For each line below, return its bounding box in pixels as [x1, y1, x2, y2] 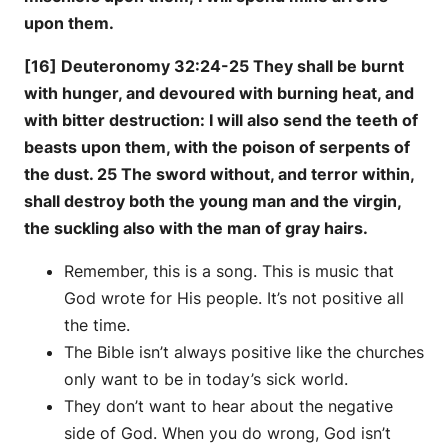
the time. [64, 315, 130, 336]
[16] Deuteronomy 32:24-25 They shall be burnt [24, 56, 404, 77]
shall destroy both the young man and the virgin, [24, 191, 401, 212]
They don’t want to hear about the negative [64, 396, 393, 417]
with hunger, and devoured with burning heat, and [24, 83, 414, 104]
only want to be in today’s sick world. [64, 369, 348, 390]
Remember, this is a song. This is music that [64, 261, 394, 282]
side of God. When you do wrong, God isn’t [64, 423, 391, 444]
